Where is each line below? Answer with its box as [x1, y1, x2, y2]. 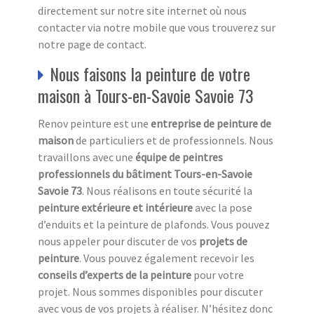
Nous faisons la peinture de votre [50, 60, 250, 86]
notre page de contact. [38, 36, 146, 51]
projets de [199, 233, 247, 248]
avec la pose [193, 200, 252, 214]
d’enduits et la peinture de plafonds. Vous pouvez [38, 217, 270, 231]
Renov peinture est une [38, 116, 151, 130]
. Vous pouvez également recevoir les [79, 250, 254, 265]
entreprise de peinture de [151, 116, 271, 130]
